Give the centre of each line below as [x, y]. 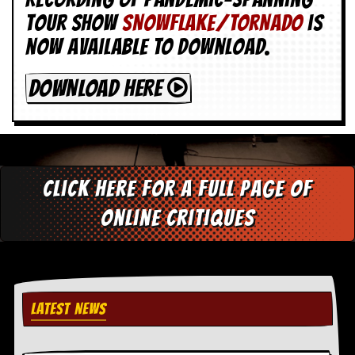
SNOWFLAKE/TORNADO [213, 23]
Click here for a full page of [177, 189]
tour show [74, 23]
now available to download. [149, 47]
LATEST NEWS [69, 309]
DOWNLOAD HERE [97, 88]
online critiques [177, 218]
